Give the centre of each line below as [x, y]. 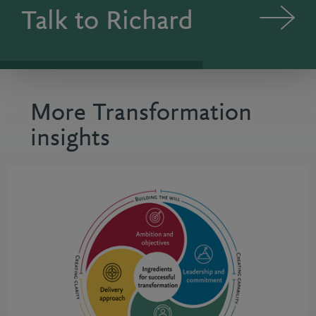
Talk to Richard [107, 22]
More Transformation [141, 113]
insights [70, 139]
